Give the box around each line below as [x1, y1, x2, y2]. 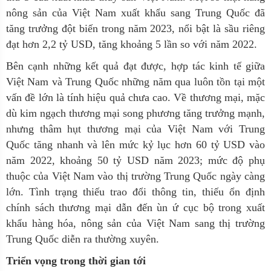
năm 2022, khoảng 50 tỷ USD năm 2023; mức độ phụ [6, 154, 265, 166]
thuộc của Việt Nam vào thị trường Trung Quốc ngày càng [6, 170, 265, 182]
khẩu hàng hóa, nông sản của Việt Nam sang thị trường [6, 217, 265, 229]
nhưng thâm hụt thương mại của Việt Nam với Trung [6, 123, 265, 135]
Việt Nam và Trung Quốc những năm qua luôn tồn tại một [6, 76, 265, 88]
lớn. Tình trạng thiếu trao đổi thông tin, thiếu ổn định [6, 186, 265, 198]
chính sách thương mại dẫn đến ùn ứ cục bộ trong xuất [6, 201, 265, 214]
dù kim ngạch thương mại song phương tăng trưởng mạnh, [6, 107, 265, 119]
